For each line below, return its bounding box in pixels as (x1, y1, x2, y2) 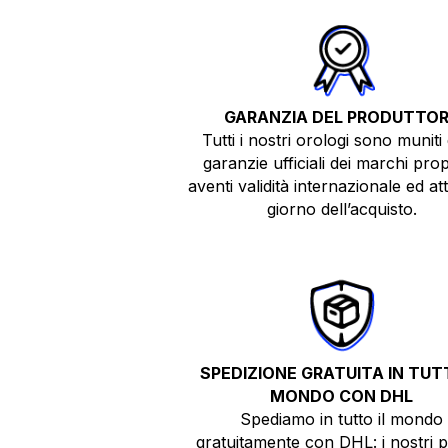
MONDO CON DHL (270, 385, 414, 406)
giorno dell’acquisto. (266, 199, 417, 220)
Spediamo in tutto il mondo (240, 408, 444, 429)
